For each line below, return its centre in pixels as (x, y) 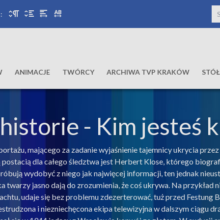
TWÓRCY (78, 72)
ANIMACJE (32, 72)
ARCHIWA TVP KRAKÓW (148, 72)
